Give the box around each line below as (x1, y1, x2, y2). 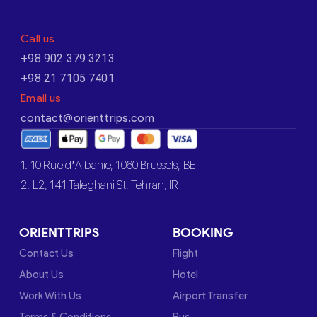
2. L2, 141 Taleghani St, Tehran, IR (21, 178, 179, 192)
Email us (21, 91, 62, 105)
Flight (172, 246, 198, 260)
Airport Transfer (172, 289, 248, 302)
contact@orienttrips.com (21, 110, 154, 125)
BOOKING (172, 224, 234, 241)
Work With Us (19, 289, 82, 302)
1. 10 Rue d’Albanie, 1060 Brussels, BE (21, 158, 197, 172)
